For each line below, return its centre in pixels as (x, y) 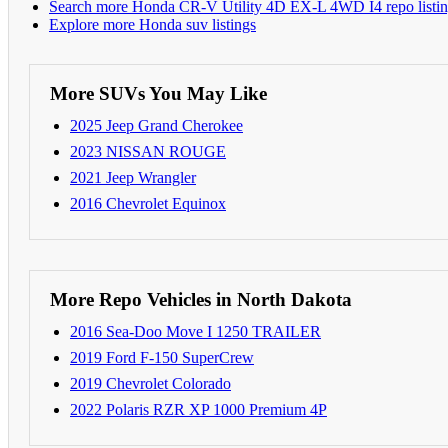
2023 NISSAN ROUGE (148, 151)
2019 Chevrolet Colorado (150, 383)
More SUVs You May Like (158, 93)
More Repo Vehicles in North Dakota (201, 299)
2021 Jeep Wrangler (133, 177)
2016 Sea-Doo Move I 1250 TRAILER (195, 331)
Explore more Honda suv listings (152, 24)
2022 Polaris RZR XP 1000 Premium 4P (198, 409)
